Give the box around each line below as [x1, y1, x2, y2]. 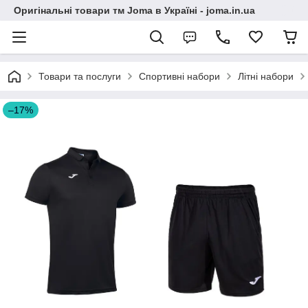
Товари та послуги [38, 71, 121, 82]
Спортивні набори [139, 71, 220, 82]
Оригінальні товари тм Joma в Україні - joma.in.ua [14, 5, 255, 16]
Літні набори [238, 71, 294, 82]
